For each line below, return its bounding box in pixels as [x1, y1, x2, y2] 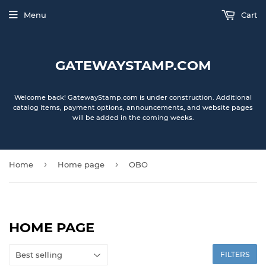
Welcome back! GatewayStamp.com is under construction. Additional [14, 93, 252, 102]
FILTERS [220, 250, 249, 259]
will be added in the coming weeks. [72, 113, 194, 122]
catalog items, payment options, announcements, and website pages [13, 103, 253, 112]
